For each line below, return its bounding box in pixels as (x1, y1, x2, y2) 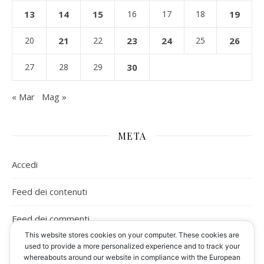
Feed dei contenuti (12, 185, 87, 197)
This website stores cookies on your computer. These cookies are (25, 230, 239, 239)
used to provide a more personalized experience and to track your (24, 242, 240, 250)
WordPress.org (12, 239, 74, 252)
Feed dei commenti (12, 212, 90, 225)
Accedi (12, 158, 38, 170)
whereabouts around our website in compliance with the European (24, 253, 240, 262)
